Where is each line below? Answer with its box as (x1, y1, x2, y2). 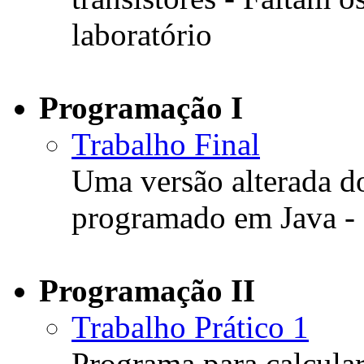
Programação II (39, 273, 255, 309)
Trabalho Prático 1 (71, 310, 309, 345)
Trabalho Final (71, 127, 260, 162)
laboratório (71, 17, 212, 53)
